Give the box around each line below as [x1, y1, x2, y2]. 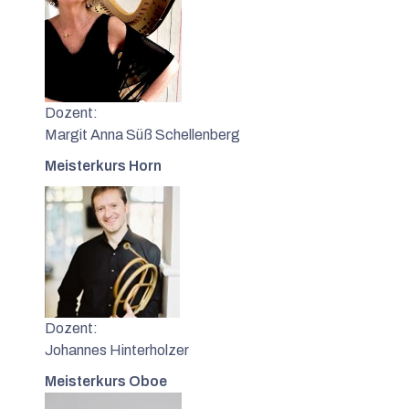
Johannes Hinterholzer [45, 341, 189, 358]
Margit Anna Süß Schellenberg [45, 126, 240, 142]
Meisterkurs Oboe [45, 372, 167, 389]
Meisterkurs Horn [45, 157, 162, 173]
